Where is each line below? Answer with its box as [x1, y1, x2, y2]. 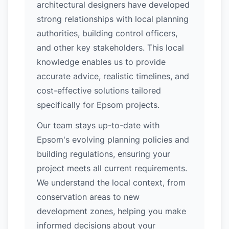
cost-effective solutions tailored [37, 85, 161, 96]
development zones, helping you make [37, 206, 186, 216]
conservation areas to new [37, 192, 140, 202]
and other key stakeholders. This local [37, 42, 184, 53]
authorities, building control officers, [37, 28, 177, 38]
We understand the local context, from [37, 177, 186, 188]
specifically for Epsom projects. [37, 100, 159, 110]
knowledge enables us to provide [37, 57, 166, 67]
